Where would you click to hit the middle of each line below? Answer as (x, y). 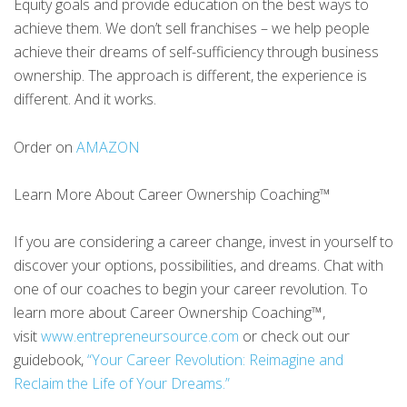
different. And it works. (85, 99)
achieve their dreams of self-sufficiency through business (196, 52)
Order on (45, 147)
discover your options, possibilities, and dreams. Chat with (199, 265)
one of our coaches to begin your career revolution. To (191, 288)
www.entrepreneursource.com (140, 336)
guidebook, (50, 359)
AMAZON (108, 147)
